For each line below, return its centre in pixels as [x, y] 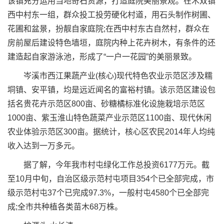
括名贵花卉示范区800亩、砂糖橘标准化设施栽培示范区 [106, 104]
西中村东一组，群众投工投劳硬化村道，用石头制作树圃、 [111, 15]
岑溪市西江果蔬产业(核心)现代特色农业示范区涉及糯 [110, 76]
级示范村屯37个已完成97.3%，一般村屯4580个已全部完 [108, 193]
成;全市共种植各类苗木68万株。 [65, 207]
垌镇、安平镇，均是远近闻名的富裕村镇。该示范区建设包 [111, 90]
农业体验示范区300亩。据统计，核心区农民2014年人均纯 [111, 132]
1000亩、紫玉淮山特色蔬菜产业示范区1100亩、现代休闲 [109, 118]
